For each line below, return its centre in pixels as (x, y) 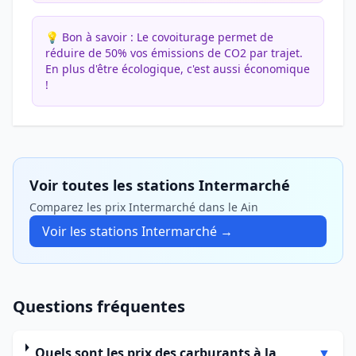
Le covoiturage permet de (203, 37)
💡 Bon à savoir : (89, 37)
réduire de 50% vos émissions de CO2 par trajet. (174, 53)
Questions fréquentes (99, 306)
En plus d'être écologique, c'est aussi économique (178, 69)
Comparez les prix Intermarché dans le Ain (144, 207)
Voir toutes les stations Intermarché (160, 185)
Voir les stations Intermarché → (137, 231)
